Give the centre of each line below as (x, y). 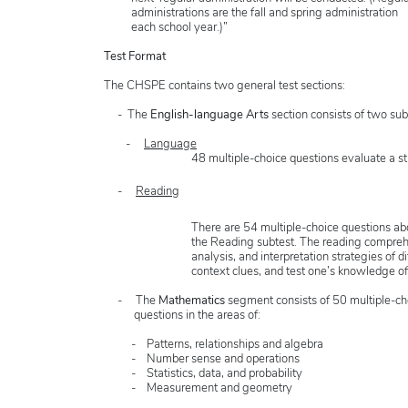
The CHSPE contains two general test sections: (224, 87)
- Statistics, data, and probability (203, 374)
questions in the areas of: (182, 316)
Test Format (135, 57)
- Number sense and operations (202, 360)
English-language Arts (211, 116)
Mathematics (193, 301)
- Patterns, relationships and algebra (214, 345)
